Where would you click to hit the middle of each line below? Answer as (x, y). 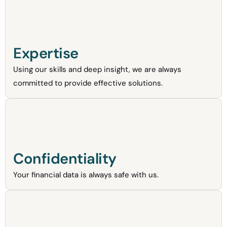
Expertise (46, 53)
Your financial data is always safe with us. (86, 175)
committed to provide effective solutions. (88, 83)
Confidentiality (65, 159)
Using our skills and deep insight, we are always (97, 70)
